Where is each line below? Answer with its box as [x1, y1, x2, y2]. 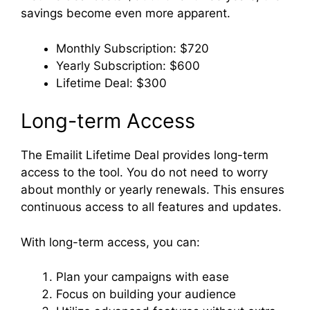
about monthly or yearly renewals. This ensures [21, 183, 284, 197]
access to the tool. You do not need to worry [21, 165, 268, 179]
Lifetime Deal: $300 [56, 75, 167, 90]
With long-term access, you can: [21, 235, 200, 249]
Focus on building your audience [56, 287, 236, 301]
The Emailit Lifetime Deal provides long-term [21, 148, 268, 162]
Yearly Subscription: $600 [56, 58, 200, 73]
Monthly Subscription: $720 [56, 41, 209, 55]
